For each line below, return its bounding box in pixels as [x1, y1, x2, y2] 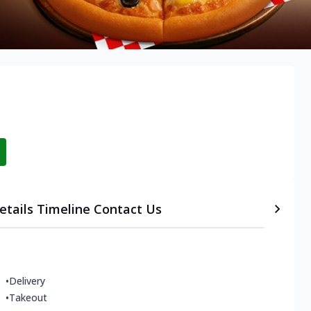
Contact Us [93, 201, 162, 218]
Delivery [9, 274, 45, 288]
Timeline [36, 201, 90, 218]
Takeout [9, 291, 47, 305]
